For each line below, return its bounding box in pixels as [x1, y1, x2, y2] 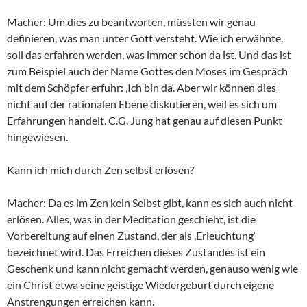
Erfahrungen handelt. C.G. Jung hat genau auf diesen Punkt [7, 114, 282, 127]
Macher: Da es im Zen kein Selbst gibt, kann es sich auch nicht [7, 196, 293, 210]
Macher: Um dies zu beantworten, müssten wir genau [7, 15, 256, 29]
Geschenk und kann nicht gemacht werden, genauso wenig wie [7, 262, 298, 275]
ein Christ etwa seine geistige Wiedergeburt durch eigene [7, 278, 274, 292]
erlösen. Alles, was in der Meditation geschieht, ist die [7, 212, 256, 226]
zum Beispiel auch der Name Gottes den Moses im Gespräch [7, 64, 288, 78]
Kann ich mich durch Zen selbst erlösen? [7, 163, 194, 177]
